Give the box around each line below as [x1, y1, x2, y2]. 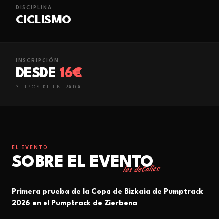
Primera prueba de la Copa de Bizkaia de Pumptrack [12, 188, 203, 196]
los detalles [122, 161, 159, 175]
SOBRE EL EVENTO [12, 154, 153, 171]
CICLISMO [16, 15, 71, 26]
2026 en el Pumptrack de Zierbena [12, 200, 137, 207]
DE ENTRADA [40, 85, 82, 89]
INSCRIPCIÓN [16, 58, 59, 63]
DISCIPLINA [16, 5, 52, 10]
